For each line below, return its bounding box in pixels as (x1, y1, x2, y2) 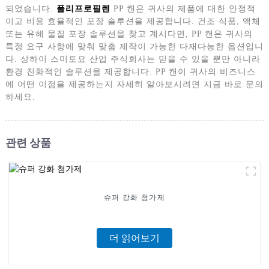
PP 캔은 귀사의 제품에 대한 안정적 (110, 4, 256, 14)
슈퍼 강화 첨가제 (104, 192, 165, 203)
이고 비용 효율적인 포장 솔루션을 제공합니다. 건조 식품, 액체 (5, 17, 261, 26)
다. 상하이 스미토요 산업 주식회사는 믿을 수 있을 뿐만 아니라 (5, 55, 261, 64)
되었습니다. (5, 4, 56, 14)
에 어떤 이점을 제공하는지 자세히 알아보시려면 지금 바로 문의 (5, 80, 264, 89)
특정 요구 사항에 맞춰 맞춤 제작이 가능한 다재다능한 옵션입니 (5, 42, 264, 52)
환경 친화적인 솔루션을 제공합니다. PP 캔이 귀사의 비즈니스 (5, 67, 256, 77)
